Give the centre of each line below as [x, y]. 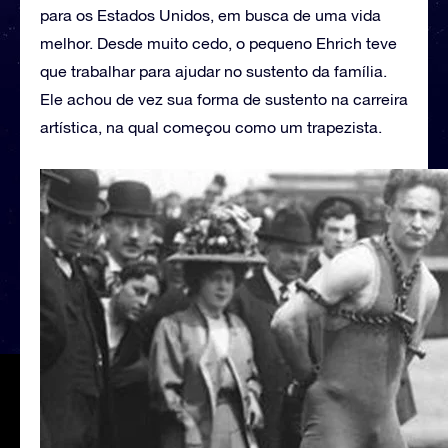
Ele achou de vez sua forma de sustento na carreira [224, 98]
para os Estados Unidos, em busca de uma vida [210, 14]
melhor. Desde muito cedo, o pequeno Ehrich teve [218, 42]
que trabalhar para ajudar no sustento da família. [213, 70]
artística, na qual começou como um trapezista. [211, 126]
